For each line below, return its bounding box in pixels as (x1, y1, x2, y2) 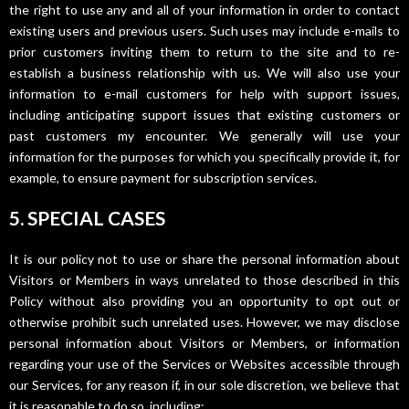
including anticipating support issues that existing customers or (9, 106, 400, 122)
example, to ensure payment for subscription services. (9, 169, 317, 185)
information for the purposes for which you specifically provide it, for (9, 148, 400, 164)
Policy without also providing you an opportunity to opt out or (9, 293, 400, 309)
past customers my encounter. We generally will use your (9, 127, 400, 143)
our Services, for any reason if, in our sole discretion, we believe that (9, 377, 400, 393)
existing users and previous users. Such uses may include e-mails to (9, 22, 400, 38)
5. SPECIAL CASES (9, 206, 165, 230)
